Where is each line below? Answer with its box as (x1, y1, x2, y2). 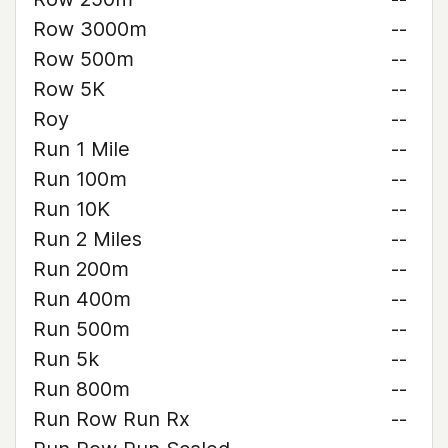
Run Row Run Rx (33, 407, 190, 431)
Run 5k (33, 347, 99, 371)
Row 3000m (33, 17, 147, 41)
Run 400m (33, 287, 131, 311)
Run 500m (33, 317, 130, 341)
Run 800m (33, 377, 130, 401)
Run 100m (33, 167, 127, 191)
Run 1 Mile (33, 137, 130, 161)
